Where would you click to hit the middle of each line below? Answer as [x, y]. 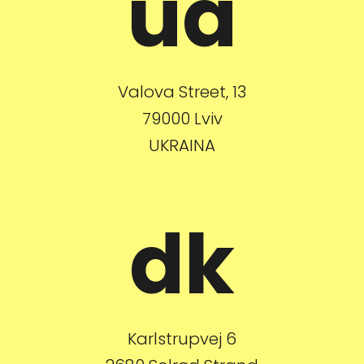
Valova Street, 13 [182, 92]
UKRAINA [182, 145]
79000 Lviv [182, 119]
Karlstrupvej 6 [182, 339]
